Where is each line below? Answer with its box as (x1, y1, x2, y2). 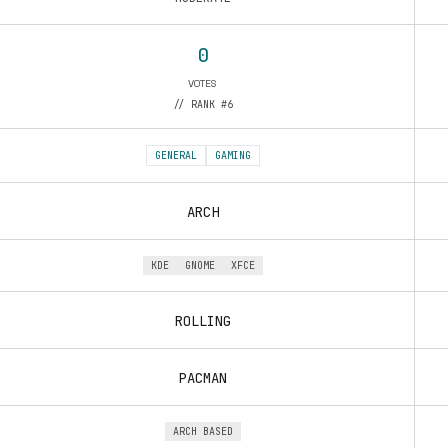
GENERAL (154, 149, 197, 162)
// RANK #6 (172, 98, 233, 111)
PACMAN (178, 369, 227, 387)
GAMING (214, 149, 251, 162)
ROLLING (174, 312, 231, 330)
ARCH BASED (172, 425, 233, 438)
